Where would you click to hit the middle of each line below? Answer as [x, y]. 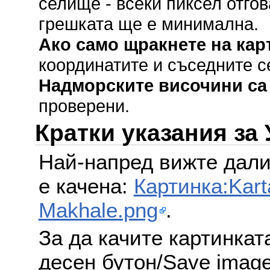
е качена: [86, 186]
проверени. [84, 105]
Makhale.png [98, 210]
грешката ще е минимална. [148, 24]
